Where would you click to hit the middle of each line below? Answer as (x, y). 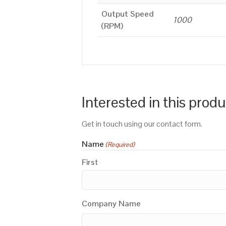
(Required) (120, 145)
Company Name (111, 204)
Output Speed (128, 14)
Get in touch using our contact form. (142, 124)
